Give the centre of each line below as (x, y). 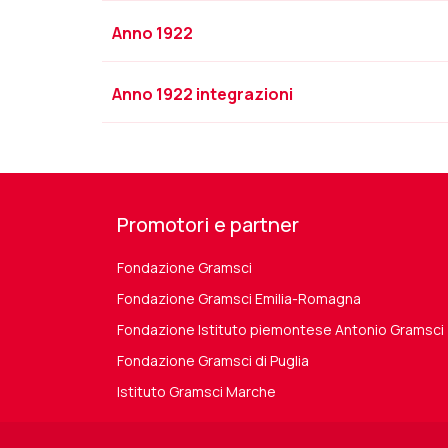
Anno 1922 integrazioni (202, 94)
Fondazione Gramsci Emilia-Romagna (239, 298)
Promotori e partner (208, 224)
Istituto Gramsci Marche (196, 391)
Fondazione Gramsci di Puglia (213, 360)
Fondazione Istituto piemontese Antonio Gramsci (280, 329)
